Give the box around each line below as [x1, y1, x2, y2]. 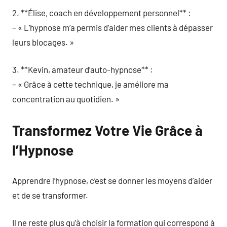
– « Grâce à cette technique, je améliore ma [12, 79, 169, 89]
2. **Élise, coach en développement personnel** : [12, 7, 191, 18]
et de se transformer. [12, 190, 88, 200]
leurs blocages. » [12, 36, 74, 47]
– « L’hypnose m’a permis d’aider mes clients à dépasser [12, 22, 213, 32]
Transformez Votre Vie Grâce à [12, 122, 203, 139]
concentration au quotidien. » [12, 94, 120, 104]
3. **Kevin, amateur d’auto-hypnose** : [12, 64, 153, 74]
